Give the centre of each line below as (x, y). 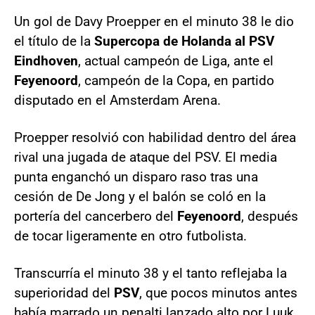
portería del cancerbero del (94, 216)
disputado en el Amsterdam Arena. (117, 100)
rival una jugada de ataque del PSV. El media (146, 157)
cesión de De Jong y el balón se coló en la (140, 196)
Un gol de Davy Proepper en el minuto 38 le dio (154, 21)
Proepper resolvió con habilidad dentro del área (155, 137)
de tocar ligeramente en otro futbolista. (130, 236)
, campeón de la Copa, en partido (176, 80)
